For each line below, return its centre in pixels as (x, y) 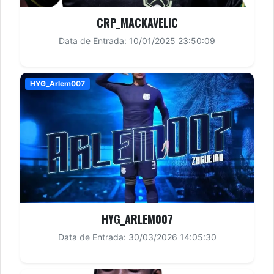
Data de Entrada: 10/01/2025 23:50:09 (137, 41)
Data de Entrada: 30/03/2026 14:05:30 (137, 237)
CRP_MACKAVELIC (137, 23)
